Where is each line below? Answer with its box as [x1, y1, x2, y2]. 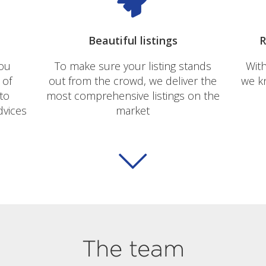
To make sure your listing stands [54, 58, 211, 73]
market [116, 103, 150, 118]
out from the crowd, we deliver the [49, 73, 217, 88]
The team [81, 235, 185, 262]
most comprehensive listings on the [46, 88, 220, 103]
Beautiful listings [88, 33, 178, 47]
